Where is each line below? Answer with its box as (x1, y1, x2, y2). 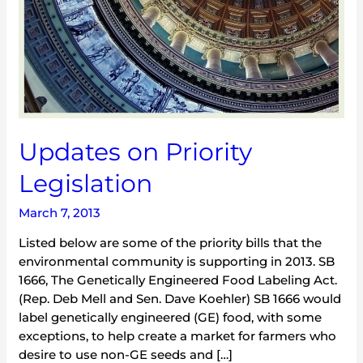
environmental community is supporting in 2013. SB (19, 254, 335, 270)
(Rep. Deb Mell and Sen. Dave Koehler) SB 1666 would (19, 291, 342, 307)
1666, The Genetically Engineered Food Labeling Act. (19, 272, 338, 288)
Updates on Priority (19, 137, 253, 168)
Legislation (19, 169, 153, 199)
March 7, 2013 (19, 205, 101, 221)
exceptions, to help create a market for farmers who (19, 328, 337, 344)
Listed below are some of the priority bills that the (19, 235, 322, 251)
